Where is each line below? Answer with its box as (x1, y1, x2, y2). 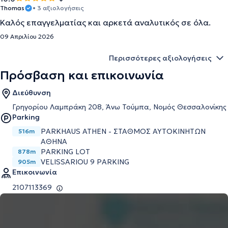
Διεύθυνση (12, 88, 51, 97)
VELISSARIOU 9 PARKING (41, 157, 129, 166)
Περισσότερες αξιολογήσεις (109, 53, 212, 63)
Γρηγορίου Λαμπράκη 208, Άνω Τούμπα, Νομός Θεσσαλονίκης (12, 102, 226, 111)
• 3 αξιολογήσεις (33, 4, 84, 12)
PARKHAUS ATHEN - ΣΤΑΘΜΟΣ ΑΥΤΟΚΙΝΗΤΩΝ (41, 127, 206, 136)
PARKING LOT (41, 147, 90, 156)
